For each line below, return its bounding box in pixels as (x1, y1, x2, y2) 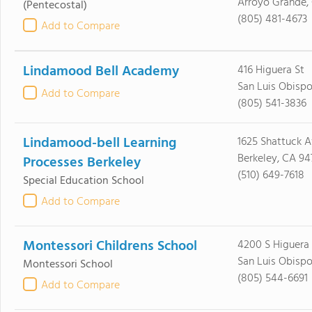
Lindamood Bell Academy (22, 61, 179, 83)
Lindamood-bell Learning (22, 132, 176, 155)
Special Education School (22, 172, 144, 190)
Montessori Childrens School (22, 235, 197, 258)
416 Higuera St (237, 61, 304, 79)
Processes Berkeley (22, 152, 141, 174)
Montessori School (22, 256, 113, 274)
